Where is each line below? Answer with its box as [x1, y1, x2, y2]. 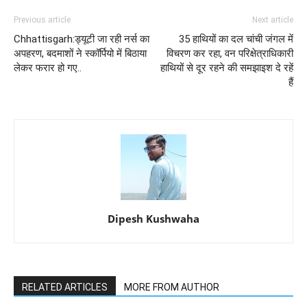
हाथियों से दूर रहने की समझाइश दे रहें [160, 62, 293, 75]
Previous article [14, 15, 71, 25]
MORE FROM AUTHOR [124, 282, 219, 293]
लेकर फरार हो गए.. [14, 62, 82, 75]
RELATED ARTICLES [22, 282, 108, 293]
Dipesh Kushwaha [108, 212, 199, 226]
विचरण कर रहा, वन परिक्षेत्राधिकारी [167, 47, 293, 60]
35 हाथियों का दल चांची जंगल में [179, 33, 293, 46]
